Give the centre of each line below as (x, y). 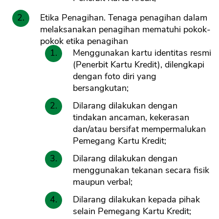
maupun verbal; (103, 182)
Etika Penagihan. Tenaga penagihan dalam (124, 18)
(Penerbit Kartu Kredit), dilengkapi (139, 65)
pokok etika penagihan (84, 41)
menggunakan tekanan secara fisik (141, 170)
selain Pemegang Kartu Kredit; (132, 211)
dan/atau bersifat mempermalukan (139, 129)
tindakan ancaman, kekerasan (131, 118)
